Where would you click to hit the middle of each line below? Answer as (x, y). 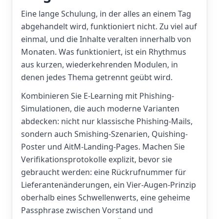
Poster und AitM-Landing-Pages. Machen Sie (103, 147)
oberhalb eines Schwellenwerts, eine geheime (106, 197)
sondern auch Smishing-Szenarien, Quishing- (104, 134)
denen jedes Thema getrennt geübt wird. (97, 77)
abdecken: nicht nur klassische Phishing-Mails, (107, 121)
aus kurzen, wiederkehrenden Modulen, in (99, 65)
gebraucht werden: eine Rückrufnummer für (104, 172)
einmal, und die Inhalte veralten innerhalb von (106, 39)
